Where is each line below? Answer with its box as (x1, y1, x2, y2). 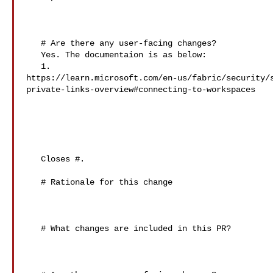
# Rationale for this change (26, 177, 41, 187)
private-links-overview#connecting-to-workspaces (26, 85, 255, 94)
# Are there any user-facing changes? (26, 38, 41, 48)
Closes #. (26, 154, 41, 164)
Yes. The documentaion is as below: (26, 50, 41, 60)
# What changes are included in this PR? (26, 224, 41, 233)
